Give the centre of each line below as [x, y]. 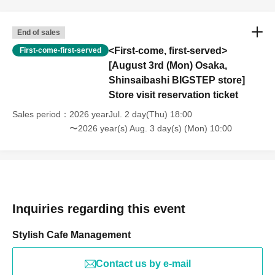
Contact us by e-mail [143, 264]
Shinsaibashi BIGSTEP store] [177, 80]
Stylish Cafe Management [72, 235]
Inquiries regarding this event [99, 209]
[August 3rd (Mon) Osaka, [168, 65]
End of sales [39, 33]
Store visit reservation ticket [173, 95]
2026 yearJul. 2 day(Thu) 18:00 [131, 114]
